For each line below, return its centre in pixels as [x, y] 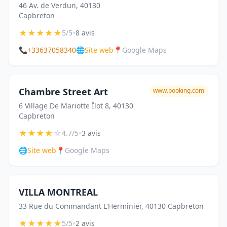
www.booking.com [179, 90]
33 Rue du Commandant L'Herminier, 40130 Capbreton [111, 206]
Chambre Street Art [63, 92]
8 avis [85, 33]
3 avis [91, 133]
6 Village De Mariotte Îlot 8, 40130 [76, 106]
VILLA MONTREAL [58, 192]
